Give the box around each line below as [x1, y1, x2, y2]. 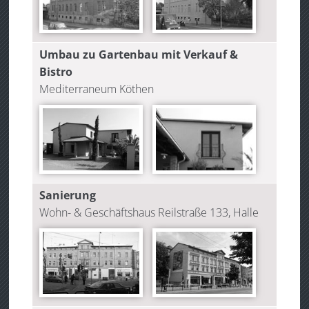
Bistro [39, 64, 73, 80]
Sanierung [39, 188, 97, 203]
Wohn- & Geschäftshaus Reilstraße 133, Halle [39, 205, 259, 221]
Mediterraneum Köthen [39, 81, 154, 97]
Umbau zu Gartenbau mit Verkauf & [39, 47, 239, 63]
